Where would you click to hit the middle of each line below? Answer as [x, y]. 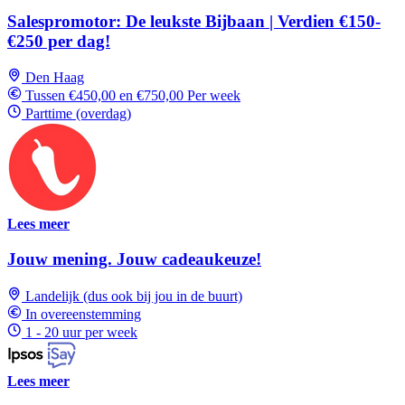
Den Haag [55, 78]
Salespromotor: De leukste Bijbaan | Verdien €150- [194, 21]
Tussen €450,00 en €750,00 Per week [133, 96]
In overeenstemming [83, 314]
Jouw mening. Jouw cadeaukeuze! [134, 259]
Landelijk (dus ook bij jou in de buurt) [134, 296]
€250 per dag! [59, 41]
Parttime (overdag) [78, 114]
